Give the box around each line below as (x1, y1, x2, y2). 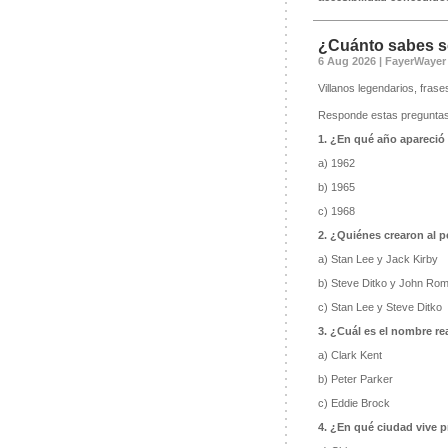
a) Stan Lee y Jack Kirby (317, 253, 438, 266)
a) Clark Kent (317, 349, 382, 362)
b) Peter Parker (317, 373, 393, 386)
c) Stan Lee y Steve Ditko (317, 301, 442, 314)
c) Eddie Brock (317, 397, 390, 410)
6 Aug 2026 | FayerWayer (317, 55, 446, 68)
